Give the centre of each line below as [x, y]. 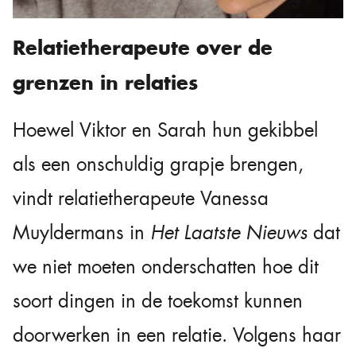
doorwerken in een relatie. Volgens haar [177, 335]
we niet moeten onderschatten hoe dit [166, 267]
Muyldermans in [81, 232]
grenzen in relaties [105, 82]
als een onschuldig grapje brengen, [158, 164]
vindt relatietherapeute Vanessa [141, 198]
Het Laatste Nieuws [229, 232]
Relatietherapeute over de [143, 47]
